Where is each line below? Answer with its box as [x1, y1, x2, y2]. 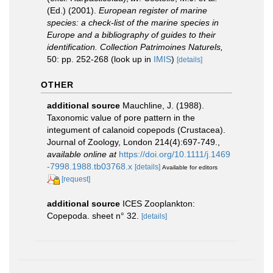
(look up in [108, 54, 154, 64]
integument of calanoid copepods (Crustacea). [47, 125, 225, 135]
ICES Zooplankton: [122, 198, 195, 208]
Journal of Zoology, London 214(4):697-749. [47, 137, 218, 147]
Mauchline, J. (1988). [122, 101, 204, 110]
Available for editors [162, 164, 218, 171]
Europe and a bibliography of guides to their [47, 30, 216, 40]
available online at [47, 149, 116, 159]
